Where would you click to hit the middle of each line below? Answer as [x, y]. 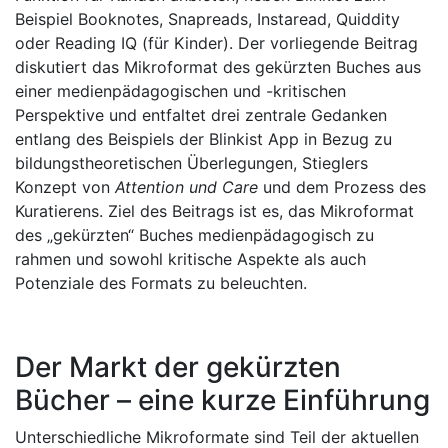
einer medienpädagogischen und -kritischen [180, 91]
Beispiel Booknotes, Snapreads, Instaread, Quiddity [207, 19]
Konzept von [65, 187]
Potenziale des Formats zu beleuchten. [161, 283]
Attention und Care [189, 187]
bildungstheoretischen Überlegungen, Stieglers [191, 163]
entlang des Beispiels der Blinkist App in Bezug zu [203, 139]
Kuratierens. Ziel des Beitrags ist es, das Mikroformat [214, 211]
